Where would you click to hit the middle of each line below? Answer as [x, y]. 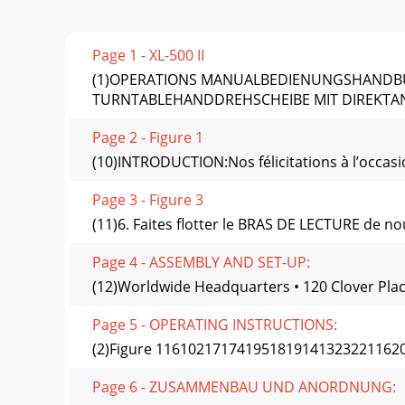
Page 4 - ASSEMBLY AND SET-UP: [201, 263]
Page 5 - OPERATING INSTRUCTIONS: [215, 325]
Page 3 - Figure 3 [148, 200]
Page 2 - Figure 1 [148, 138]
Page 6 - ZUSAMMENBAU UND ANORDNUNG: [244, 387]
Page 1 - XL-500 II [148, 56]
